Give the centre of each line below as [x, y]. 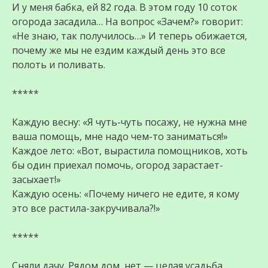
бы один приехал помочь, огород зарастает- [118, 165]
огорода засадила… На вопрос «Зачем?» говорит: [127, 22]
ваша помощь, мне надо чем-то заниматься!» [120, 137]
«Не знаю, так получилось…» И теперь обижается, [130, 36]
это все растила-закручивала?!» [86, 208]
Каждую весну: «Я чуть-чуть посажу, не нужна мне [130, 122]
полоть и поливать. [59, 65]
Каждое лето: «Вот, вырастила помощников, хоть [130, 151]
